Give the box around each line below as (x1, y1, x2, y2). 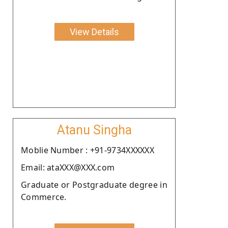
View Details (69, 26, 119, 37)
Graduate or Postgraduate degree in (21, 179, 167, 190)
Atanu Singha (56, 122, 132, 137)
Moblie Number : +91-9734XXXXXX (21, 144, 154, 156)
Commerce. (21, 191, 67, 203)
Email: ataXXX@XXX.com (21, 161, 115, 173)
